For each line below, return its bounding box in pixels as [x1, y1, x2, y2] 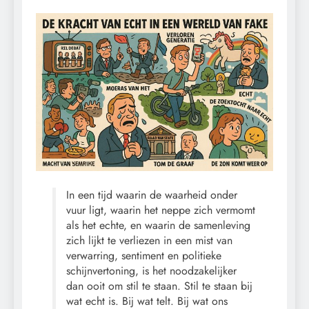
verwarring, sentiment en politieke [66, 248, 221, 264]
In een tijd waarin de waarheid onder [66, 187, 237, 203]
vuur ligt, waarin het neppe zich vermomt [66, 202, 255, 219]
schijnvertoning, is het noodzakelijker [66, 263, 237, 279]
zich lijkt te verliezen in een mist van [66, 232, 232, 249]
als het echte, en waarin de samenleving [66, 217, 250, 234]
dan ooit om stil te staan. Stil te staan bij [66, 278, 252, 295]
